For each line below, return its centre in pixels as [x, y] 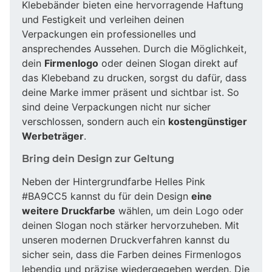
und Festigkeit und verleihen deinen [103, 19]
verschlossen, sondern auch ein [95, 121]
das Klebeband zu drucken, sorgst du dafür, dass [134, 77]
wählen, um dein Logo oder [179, 210]
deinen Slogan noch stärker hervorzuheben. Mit [131, 225]
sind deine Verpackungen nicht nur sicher [116, 107]
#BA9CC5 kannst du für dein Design [107, 196]
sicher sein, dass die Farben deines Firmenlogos [131, 254]
